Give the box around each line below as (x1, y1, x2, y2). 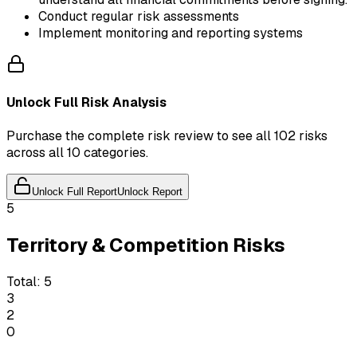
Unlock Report (117, 186, 182, 198)
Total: (6, 273, 41, 291)
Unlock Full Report (32, 186, 117, 198)
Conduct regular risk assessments (38, 7, 239, 25)
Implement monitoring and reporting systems (38, 24, 303, 41)
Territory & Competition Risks (6, 233, 285, 258)
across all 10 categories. (6, 144, 148, 162)
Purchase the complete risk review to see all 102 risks (6, 127, 328, 145)
